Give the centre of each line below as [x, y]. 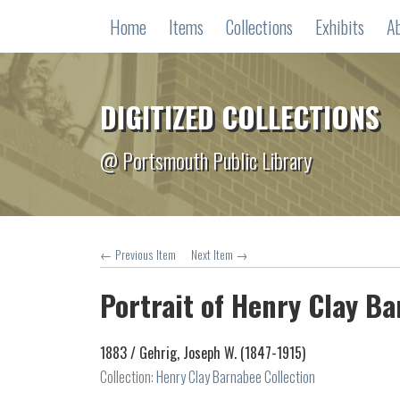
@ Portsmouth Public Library [206, 159]
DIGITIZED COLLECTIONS [240, 116]
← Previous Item [138, 254]
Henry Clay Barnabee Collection [236, 376]
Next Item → [219, 254]
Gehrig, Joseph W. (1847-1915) [222, 352]
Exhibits [340, 27]
